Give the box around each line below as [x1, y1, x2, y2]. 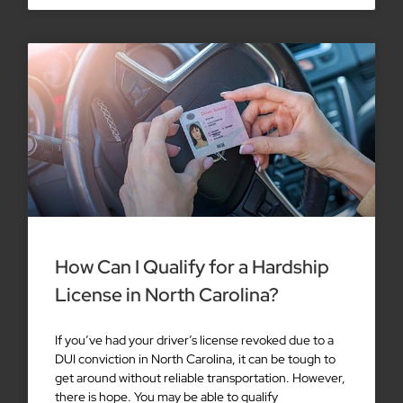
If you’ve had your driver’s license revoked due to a [55, 332, 334, 349]
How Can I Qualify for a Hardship [55, 255, 329, 280]
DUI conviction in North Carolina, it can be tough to [55, 351, 336, 368]
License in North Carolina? [55, 282, 279, 308]
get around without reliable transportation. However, [55, 370, 345, 387]
